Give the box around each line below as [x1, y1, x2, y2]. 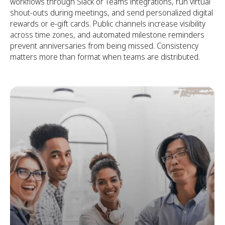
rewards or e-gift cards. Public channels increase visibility [10, 18, 205, 29]
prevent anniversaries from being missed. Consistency [10, 40, 198, 51]
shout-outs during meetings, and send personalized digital [10, 7, 213, 18]
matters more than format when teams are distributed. [10, 51, 200, 62]
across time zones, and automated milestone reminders [10, 29, 204, 40]
